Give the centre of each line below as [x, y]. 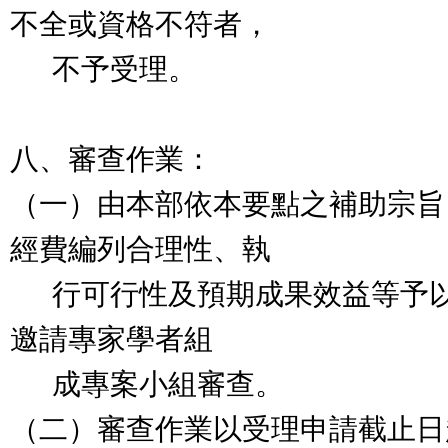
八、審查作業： [111, 159]
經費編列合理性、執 [140, 249]
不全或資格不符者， [140, 24]
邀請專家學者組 [111, 339]
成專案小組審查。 [147, 384]
